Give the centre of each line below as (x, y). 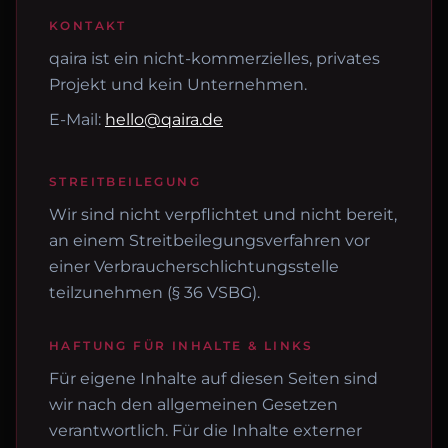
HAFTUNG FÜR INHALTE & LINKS (181, 345)
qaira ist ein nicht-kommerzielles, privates (214, 58)
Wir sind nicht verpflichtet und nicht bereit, (223, 214)
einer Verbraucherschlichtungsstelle (194, 266)
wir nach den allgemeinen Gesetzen (193, 404)
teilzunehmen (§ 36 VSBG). (154, 292)
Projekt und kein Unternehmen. (178, 84)
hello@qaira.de (164, 119)
